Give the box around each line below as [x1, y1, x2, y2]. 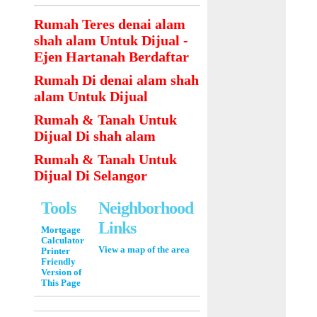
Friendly [41, 257, 76, 267]
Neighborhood [98, 198, 194, 217]
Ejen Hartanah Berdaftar [34, 49, 190, 64]
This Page [41, 278, 81, 288]
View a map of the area [98, 245, 190, 255]
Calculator [41, 236, 85, 246]
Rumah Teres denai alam [34, 16, 186, 32]
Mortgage [41, 225, 81, 235]
